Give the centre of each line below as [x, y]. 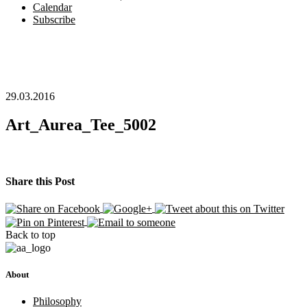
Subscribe [54, 19]
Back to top [30, 234]
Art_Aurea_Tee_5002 [81, 125]
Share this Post [40, 181]
